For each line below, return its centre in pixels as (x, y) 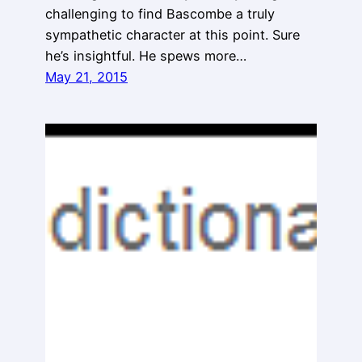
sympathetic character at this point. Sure (173, 34)
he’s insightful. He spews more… (146, 55)
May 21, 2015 (86, 76)
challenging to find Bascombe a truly (160, 13)
